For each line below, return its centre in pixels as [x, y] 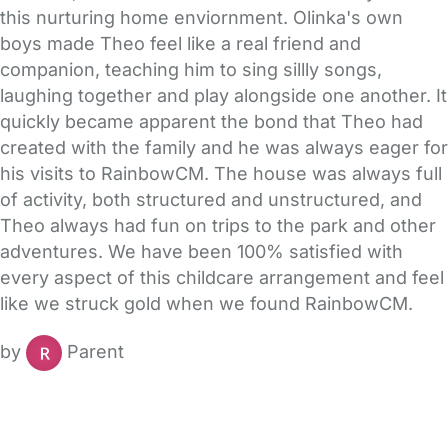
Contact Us [131, 412]
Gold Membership [315, 412]
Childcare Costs [365, 385]
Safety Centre [108, 385]
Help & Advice [232, 385]
